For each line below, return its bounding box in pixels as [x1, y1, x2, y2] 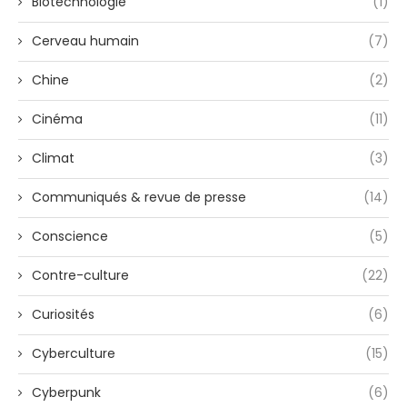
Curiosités [32, 305, 94, 324]
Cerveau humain [32, 32, 139, 51]
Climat [32, 149, 74, 168]
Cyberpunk [32, 383, 101, 402]
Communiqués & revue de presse [32, 188, 246, 207]
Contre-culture [32, 266, 129, 285]
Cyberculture [32, 344, 115, 363]
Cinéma [32, 110, 83, 129]
